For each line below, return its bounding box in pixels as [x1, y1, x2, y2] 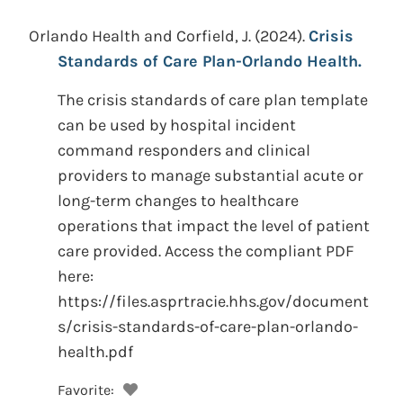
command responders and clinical [58, 140, 310, 160]
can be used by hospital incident [58, 115, 296, 135]
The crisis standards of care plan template [58, 90, 368, 110]
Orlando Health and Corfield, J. [29, 26, 251, 46]
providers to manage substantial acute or [58, 166, 363, 185]
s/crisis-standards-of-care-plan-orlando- [58, 317, 358, 336]
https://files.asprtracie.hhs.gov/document [58, 291, 369, 311]
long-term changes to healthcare [58, 191, 299, 210]
